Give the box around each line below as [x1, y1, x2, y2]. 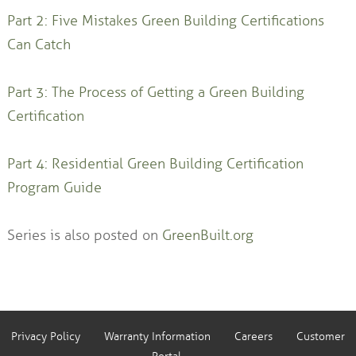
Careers [234, 330, 273, 344]
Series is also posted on [6, 226, 162, 245]
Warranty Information [104, 330, 211, 344]
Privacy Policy [11, 330, 80, 344]
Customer [296, 330, 345, 344]
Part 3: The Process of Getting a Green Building [6, 83, 304, 102]
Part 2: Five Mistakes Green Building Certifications [6, 12, 324, 30]
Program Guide [6, 179, 102, 197]
